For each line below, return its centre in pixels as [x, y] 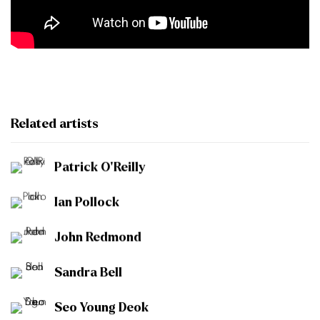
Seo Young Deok [101, 308]
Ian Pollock [87, 203]
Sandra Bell [88, 273]
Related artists [55, 124]
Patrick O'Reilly [100, 168]
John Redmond [98, 238]
